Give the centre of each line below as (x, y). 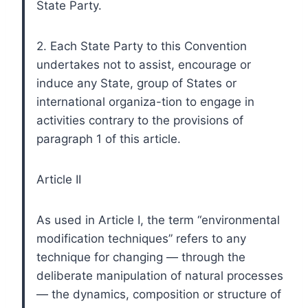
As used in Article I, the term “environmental (158, 220)
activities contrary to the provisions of (140, 120)
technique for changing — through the (141, 257)
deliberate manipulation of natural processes (160, 275)
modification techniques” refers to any (141, 238)
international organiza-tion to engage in (145, 101)
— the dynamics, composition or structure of (159, 294)
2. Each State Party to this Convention (142, 46)
